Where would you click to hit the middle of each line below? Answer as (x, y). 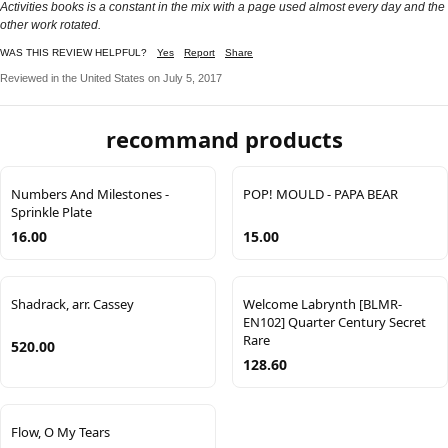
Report (199, 52)
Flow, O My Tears (60, 431)
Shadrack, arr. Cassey (72, 303)
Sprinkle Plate (51, 211)
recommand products (224, 138)
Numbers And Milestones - (90, 193)
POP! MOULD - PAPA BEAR (320, 193)
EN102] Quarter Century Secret (334, 321)
